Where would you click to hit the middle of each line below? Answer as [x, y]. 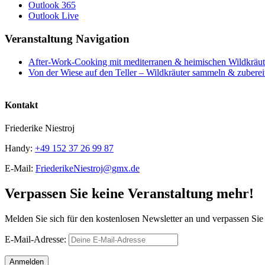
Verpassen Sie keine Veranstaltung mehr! [129, 194]
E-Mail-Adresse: [37, 240]
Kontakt [21, 105]
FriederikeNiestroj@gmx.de [88, 169]
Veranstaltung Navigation [67, 39]
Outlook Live [54, 16]
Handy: [20, 148]
